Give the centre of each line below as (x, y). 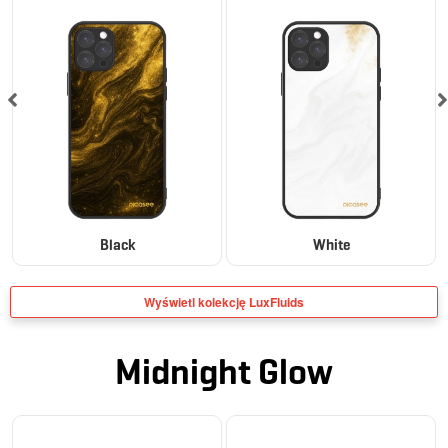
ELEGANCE (57, 432)
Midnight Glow (224, 371)
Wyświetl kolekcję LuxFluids (224, 301)
